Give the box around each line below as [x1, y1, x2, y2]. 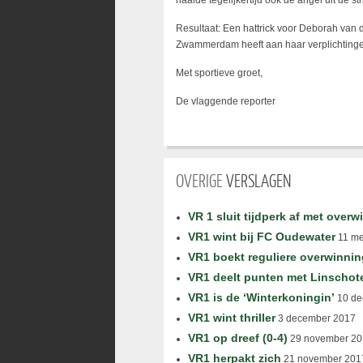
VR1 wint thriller [188, 311, 275, 324]
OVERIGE [176, 169, 223, 191]
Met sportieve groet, [176, 67, 263, 79]
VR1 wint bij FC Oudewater [188, 230, 335, 243]
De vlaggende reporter [176, 96, 275, 107]
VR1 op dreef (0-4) [188, 331, 288, 344]
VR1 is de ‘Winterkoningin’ [188, 291, 335, 304]
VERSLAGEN [223, 169, 291, 191]
